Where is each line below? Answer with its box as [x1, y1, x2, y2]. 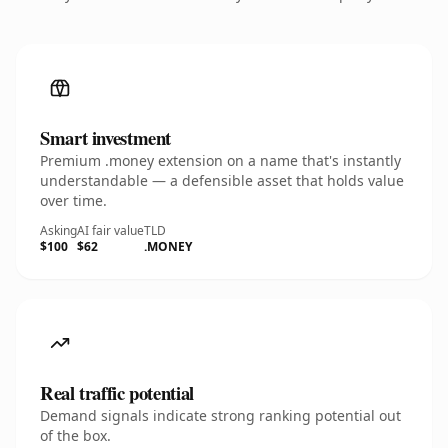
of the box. [40, 426, 111, 445]
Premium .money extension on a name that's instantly [40, 151, 401, 170]
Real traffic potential [40, 379, 194, 406]
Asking [40, 222, 77, 239]
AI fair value [77, 222, 144, 239]
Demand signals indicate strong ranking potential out [40, 406, 401, 425]
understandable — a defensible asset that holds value [40, 171, 404, 190]
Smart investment [40, 124, 172, 151]
